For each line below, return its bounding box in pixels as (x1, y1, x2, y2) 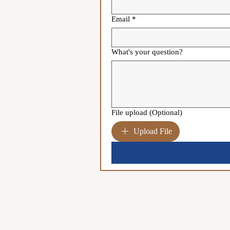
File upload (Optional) (111, 108, 182, 117)
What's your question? (111, 48, 183, 56)
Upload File (133, 127, 172, 136)
